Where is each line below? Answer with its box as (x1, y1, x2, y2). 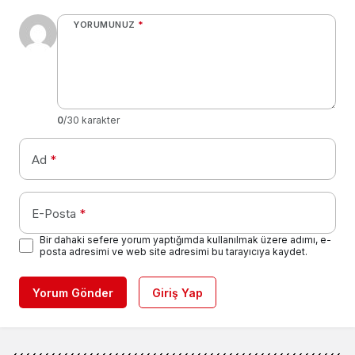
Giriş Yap (152, 285, 203, 300)
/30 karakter (63, 113, 120, 126)
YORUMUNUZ (73, 18, 136, 30)
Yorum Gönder (32, 285, 113, 300)
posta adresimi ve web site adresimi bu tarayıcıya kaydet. (40, 245, 307, 258)
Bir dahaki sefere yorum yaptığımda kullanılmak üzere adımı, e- (40, 233, 331, 246)
